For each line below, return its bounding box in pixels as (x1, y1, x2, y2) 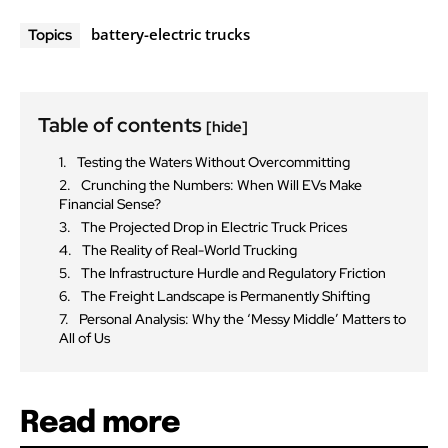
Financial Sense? (59, 194, 161, 213)
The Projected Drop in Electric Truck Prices (81, 217, 347, 236)
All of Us (59, 328, 110, 347)
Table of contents (38, 111, 206, 138)
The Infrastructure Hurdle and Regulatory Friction (81, 263, 386, 282)
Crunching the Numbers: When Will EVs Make (81, 175, 362, 194)
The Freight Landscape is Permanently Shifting (81, 286, 370, 305)
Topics (28, 24, 72, 45)
